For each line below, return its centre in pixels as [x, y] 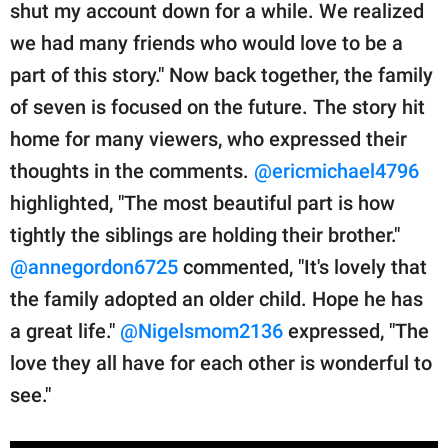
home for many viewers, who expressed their [208, 139]
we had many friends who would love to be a [206, 43]
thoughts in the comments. [132, 171]
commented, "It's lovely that [302, 267]
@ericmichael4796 [336, 171]
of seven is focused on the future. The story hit [217, 107]
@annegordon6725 [94, 267]
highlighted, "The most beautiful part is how [202, 203]
